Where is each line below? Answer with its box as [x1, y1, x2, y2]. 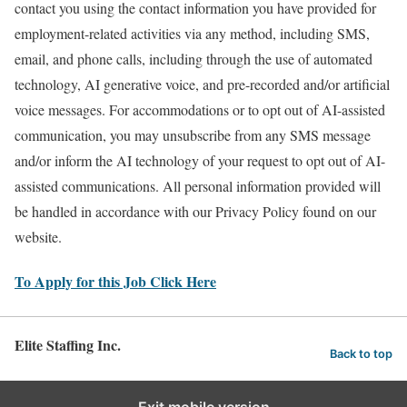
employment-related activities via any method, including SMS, [15, 23, 370, 43]
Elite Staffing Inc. [15, 333, 121, 355]
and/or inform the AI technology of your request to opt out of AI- [15, 150, 385, 170]
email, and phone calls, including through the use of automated [15, 48, 372, 68]
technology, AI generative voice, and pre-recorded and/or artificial [15, 74, 390, 94]
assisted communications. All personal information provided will [15, 175, 381, 195]
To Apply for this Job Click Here [15, 270, 216, 292]
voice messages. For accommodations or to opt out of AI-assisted [15, 99, 385, 119]
